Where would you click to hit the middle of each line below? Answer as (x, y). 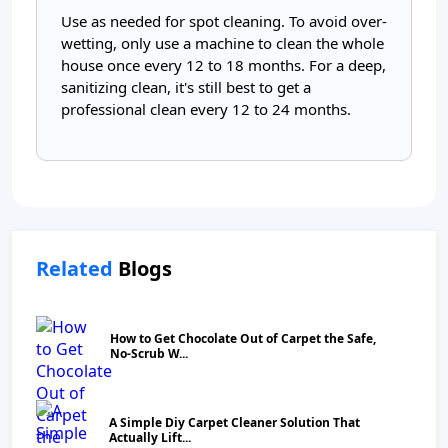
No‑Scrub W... (149, 353)
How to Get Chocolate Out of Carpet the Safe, (243, 338)
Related (74, 268)
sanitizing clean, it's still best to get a (186, 87)
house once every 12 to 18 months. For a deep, (223, 65)
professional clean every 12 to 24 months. (206, 109)
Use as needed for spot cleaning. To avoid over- (224, 21)
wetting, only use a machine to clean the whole (222, 43)
